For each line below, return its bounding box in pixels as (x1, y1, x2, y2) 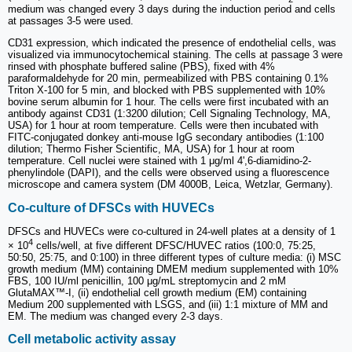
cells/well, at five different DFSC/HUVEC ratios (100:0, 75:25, (33, 240, 316, 252)
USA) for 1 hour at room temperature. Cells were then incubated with (8, 119, 318, 132)
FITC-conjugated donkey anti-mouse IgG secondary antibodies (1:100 (8, 131, 324, 144)
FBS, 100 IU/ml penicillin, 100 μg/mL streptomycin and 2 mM (8, 275, 286, 288)
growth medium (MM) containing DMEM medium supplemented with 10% (8, 263, 339, 276)
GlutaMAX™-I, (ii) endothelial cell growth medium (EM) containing (8, 287, 306, 299)
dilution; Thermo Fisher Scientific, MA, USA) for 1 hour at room (8, 143, 295, 156)
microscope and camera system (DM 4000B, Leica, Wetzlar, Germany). (8, 178, 333, 191)
